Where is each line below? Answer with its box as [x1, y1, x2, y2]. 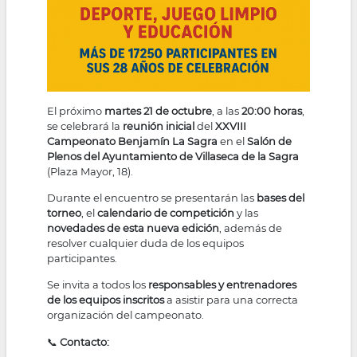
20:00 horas [241, 104, 303, 117]
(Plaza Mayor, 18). [47, 164, 134, 178]
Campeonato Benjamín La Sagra [47, 134, 218, 147]
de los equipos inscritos [47, 293, 165, 307]
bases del [257, 191, 305, 205]
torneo [47, 206, 82, 220]
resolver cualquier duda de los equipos [47, 237, 245, 250]
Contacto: [60, 335, 110, 348]
